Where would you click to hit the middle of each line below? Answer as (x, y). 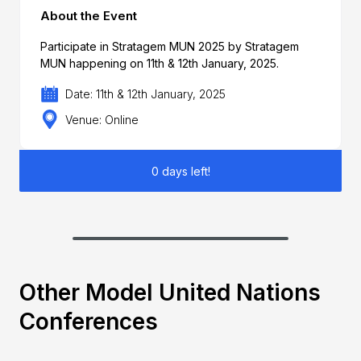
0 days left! (180, 171)
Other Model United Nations (170, 292)
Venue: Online (102, 119)
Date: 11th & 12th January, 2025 (146, 94)
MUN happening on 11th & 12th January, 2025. (159, 63)
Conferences (88, 321)
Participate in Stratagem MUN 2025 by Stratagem (169, 46)
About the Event (88, 15)
